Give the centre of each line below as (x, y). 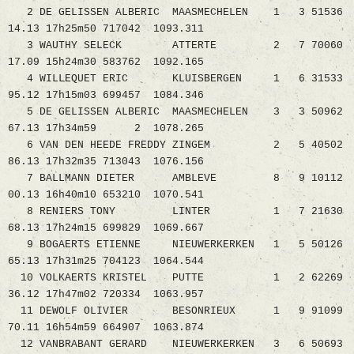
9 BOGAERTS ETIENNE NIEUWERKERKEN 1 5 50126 (175, 245)
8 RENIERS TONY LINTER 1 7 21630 (175, 212)
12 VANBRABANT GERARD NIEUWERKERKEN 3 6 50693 (175, 345)
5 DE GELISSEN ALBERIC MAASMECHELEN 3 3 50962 (175, 112)
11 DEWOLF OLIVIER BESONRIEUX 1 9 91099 (175, 311)
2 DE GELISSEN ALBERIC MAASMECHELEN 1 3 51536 (175, 13)
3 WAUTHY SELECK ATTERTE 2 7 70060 (175, 46)
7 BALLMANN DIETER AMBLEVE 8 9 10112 (175, 179)
